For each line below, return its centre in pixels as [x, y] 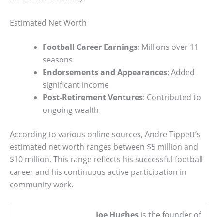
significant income [76, 85]
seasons [58, 59]
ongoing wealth [71, 110]
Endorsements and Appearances [105, 72]
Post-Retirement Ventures [93, 97]
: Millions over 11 [168, 47]
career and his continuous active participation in [98, 172]
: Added [181, 72]
